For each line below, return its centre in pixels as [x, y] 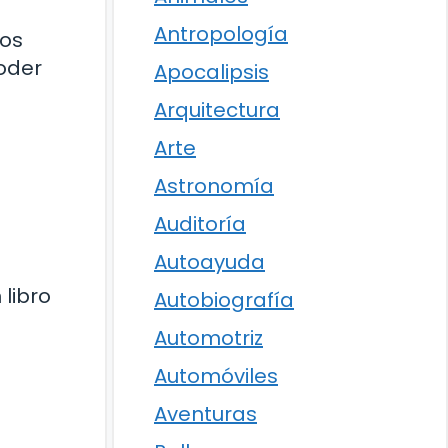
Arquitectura [217, 110]
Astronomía [214, 186]
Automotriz [208, 338]
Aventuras [205, 414]
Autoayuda [209, 262]
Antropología [221, 34]
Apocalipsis [211, 72]
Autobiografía [224, 300]
